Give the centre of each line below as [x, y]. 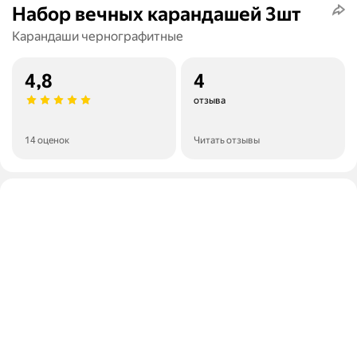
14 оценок [47, 141]
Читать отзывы [227, 141]
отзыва [210, 101]
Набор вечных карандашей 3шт [157, 15]
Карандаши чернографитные [98, 37]
